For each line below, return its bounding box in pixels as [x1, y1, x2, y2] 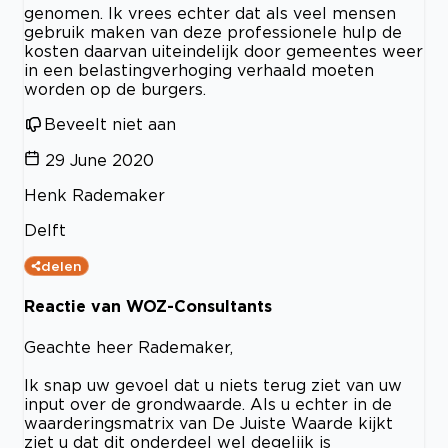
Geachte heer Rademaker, [24, 337, 233, 356]
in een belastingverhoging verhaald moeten [24, 61, 374, 80]
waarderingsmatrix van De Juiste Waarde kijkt [24, 413, 393, 432]
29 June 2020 [45, 151, 154, 170]
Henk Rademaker [24, 186, 165, 205]
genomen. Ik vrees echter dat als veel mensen [24, 4, 396, 23]
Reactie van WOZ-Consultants [24, 297, 272, 316]
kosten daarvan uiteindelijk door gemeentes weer [24, 42, 423, 61]
